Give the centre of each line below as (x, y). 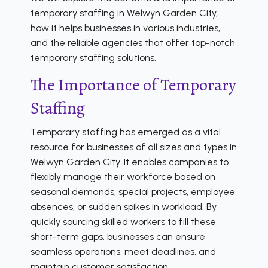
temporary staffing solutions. (93, 57)
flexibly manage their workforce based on (123, 176)
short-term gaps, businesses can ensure (118, 236)
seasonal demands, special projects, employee (133, 191)
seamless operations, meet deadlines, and (123, 251)
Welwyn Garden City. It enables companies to (130, 162)
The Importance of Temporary (133, 85)
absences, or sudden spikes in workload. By (124, 206)
